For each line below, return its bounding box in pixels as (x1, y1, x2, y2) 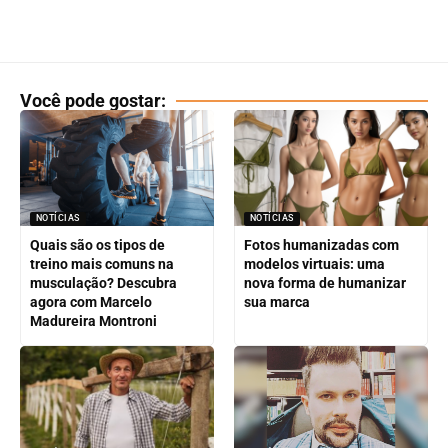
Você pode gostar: (20, 89, 166, 111)
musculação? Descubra (29, 275, 177, 292)
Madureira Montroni (29, 313, 157, 330)
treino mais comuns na (29, 256, 174, 273)
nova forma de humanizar (243, 275, 406, 292)
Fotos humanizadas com (243, 237, 399, 254)
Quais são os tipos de (29, 237, 165, 254)
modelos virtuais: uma (243, 256, 385, 273)
